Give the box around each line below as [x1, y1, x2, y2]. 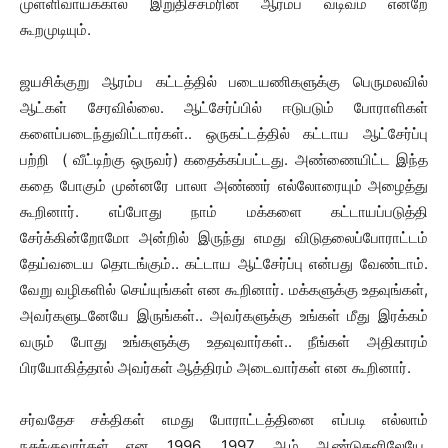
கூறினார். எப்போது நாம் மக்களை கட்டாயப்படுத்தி [20, 202, 428, 221]
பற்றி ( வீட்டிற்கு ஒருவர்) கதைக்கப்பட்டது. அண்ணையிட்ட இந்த [20, 150, 428, 169]
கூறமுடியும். [20, 20, 91, 39]
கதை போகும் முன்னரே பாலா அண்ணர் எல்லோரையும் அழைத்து [20, 176, 428, 195]
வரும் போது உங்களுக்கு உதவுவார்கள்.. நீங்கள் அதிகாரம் [20, 332, 428, 351]
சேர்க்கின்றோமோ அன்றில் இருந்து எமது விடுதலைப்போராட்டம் [20, 228, 428, 247]
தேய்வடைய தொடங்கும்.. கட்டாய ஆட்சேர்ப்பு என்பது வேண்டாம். [20, 254, 428, 273]
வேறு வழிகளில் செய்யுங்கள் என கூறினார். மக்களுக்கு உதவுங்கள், [20, 280, 428, 299]
